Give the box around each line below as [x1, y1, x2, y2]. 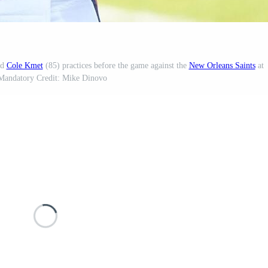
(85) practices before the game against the [42, 61, 189, 71]
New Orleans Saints [188, 61, 255, 71]
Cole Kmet [6, 61, 43, 71]
